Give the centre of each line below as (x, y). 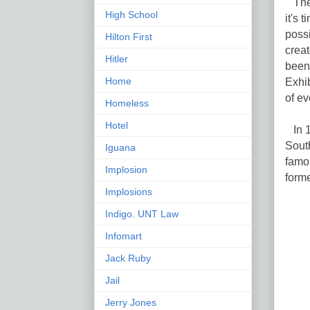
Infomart (124, 236)
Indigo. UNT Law (142, 213)
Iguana (120, 147)
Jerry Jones (131, 302)
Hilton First (129, 36)
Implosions (129, 191)
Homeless (127, 103)
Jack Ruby (128, 258)
